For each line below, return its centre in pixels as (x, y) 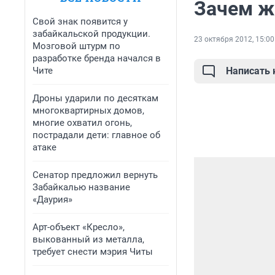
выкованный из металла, (88, 239)
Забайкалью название (81, 187)
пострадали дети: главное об (96, 135)
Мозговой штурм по (76, 46)
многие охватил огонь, (82, 123)
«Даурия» (52, 199)
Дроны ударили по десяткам (95, 98)
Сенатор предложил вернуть (95, 175)
